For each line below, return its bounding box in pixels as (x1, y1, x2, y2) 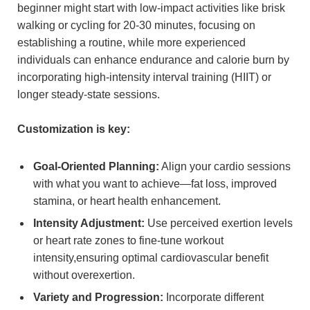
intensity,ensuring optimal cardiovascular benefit (33, 251, 268, 264)
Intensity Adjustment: (33, 217, 145, 229)
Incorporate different (163, 291, 264, 303)
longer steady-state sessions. (17, 89, 160, 101)
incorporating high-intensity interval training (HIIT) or (17, 71, 271, 84)
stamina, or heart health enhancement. (33, 194, 221, 207)
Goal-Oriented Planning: (33, 160, 159, 172)
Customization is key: (17, 123, 130, 136)
